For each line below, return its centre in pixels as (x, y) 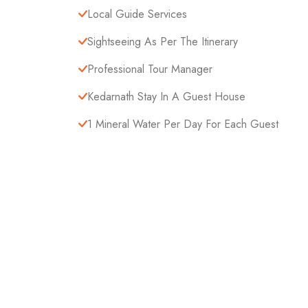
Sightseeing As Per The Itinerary (163, 42)
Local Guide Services (137, 14)
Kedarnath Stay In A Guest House (166, 97)
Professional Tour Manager (150, 69)
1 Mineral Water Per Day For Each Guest (183, 124)
